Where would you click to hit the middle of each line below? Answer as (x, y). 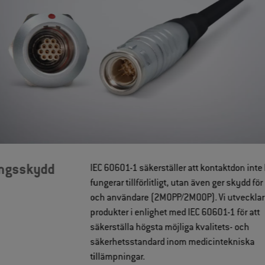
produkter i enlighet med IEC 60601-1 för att (175, 213)
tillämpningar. (117, 257)
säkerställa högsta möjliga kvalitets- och (170, 227)
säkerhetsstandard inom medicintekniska (172, 242)
